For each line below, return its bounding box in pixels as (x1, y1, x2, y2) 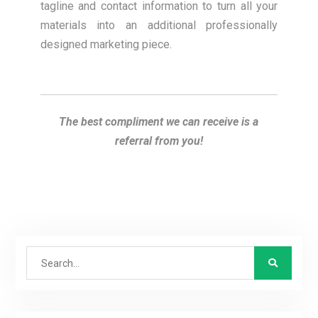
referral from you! (114, 134, 203, 148)
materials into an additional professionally (40, 18, 278, 33)
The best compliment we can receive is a (59, 115, 259, 129)
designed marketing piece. (40, 38, 172, 52)
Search (25, 248, 60, 263)
